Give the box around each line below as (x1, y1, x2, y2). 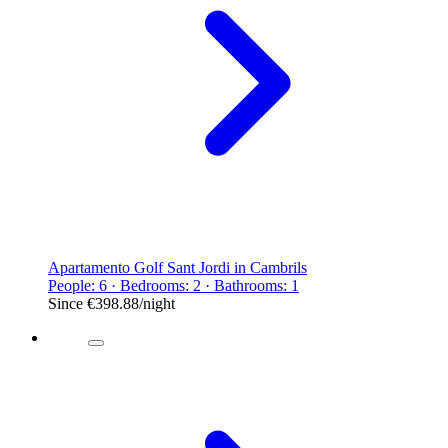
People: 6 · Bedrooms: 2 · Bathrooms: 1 (48, 276, 299, 294)
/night (139, 294, 175, 312)
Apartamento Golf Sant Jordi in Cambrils (48, 258, 307, 276)
